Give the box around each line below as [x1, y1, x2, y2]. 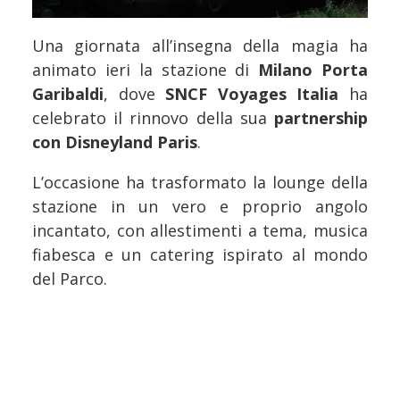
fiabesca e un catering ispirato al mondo [32, 243, 368, 265]
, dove [104, 82, 166, 104]
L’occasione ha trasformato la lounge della [32, 171, 368, 193]
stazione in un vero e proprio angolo [32, 195, 368, 217]
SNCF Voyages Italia [165, 82, 350, 104]
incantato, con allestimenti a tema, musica [32, 219, 368, 241]
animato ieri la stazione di [32, 58, 259, 80]
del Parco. [32, 267, 107, 289]
